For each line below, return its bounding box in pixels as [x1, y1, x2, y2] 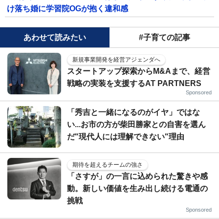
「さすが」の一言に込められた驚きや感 [67, 172, 208, 180]
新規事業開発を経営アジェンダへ [72, 56, 160, 63]
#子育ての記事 [138, 33, 190, 42]
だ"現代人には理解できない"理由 [67, 132, 184, 141]
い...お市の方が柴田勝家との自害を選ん [67, 120, 206, 129]
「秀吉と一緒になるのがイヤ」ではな [67, 108, 200, 116]
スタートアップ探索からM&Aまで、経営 [67, 66, 210, 75]
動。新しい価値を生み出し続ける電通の [67, 184, 208, 193]
